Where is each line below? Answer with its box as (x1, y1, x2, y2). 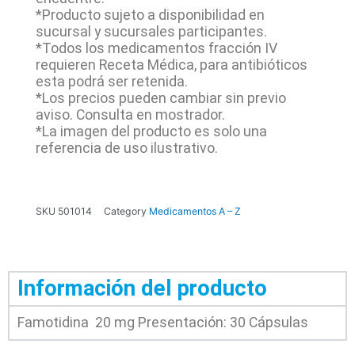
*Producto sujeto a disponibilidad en (35, 6, 265, 23)
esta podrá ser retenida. (35, 73, 188, 90)
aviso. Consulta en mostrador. (35, 106, 225, 123)
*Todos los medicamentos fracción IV (35, 40, 277, 56)
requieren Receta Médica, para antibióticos (35, 56, 307, 73)
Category (103, 205, 147, 218)
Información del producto (17, 275, 267, 301)
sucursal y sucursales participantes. (35, 23, 267, 40)
